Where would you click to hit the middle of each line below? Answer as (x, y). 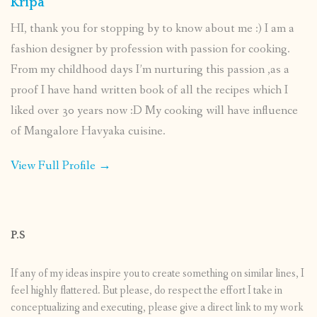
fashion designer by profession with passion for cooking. (150, 49)
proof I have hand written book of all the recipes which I (149, 90)
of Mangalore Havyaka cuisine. (88, 131)
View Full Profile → (61, 166)
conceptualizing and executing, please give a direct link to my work (157, 307)
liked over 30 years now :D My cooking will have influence (154, 110)
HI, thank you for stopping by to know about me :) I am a (152, 28)
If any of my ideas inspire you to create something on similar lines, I (157, 273)
